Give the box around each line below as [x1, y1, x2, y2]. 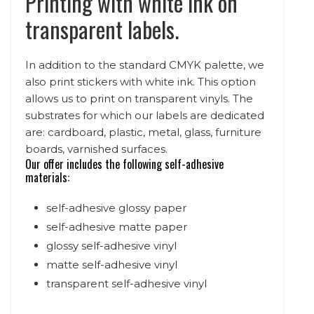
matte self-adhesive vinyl [46, 257, 177, 271]
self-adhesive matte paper [46, 219, 187, 233]
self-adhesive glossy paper [46, 200, 186, 214]
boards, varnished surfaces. [25, 142, 168, 156]
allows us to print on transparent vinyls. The [25, 91, 253, 105]
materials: [25, 168, 69, 186]
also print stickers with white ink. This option [25, 74, 256, 88]
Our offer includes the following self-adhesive [25, 155, 224, 172]
